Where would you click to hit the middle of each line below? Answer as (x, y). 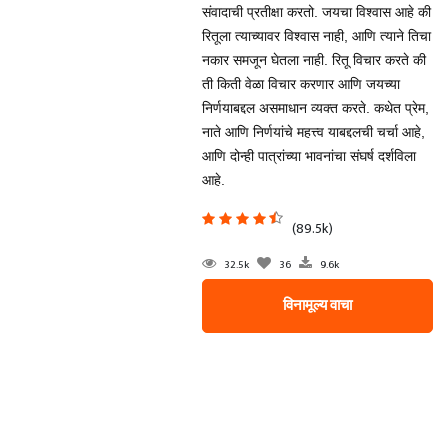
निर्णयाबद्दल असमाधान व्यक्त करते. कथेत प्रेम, (315, 108)
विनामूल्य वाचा (317, 305)
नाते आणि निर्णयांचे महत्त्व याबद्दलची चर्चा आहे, (313, 132)
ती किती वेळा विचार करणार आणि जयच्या (300, 84)
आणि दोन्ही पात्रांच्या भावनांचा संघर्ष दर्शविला (308, 156)
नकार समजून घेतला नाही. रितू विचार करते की (313, 60)
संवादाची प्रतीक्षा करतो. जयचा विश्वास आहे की (316, 12)
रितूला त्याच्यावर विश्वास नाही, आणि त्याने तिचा (316, 36)
